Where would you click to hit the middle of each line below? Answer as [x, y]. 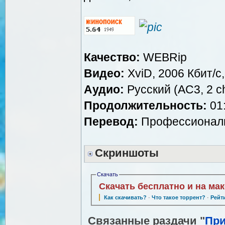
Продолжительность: [145, 105]
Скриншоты [127, 153]
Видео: [104, 73]
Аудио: [104, 89]
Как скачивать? [125, 197]
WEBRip [163, 57]
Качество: [112, 57]
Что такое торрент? [178, 197]
